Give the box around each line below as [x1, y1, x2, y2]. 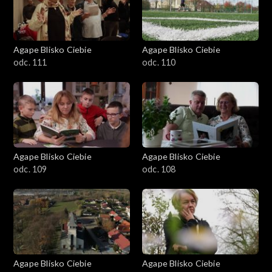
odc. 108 [142, 163, 176, 174]
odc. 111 [13, 56, 47, 67]
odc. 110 [142, 56, 176, 67]
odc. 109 [13, 163, 47, 174]
